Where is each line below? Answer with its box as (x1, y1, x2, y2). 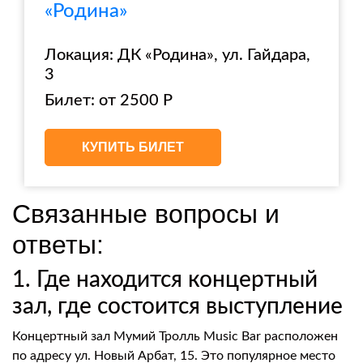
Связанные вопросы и (12, 199, 280, 228)
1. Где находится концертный (12, 268, 318, 291)
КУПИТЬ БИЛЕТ (82, 140, 184, 154)
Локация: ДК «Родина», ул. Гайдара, (45, 47, 310, 63)
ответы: (12, 230, 104, 259)
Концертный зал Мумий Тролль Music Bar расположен (12, 330, 338, 343)
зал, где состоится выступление (12, 295, 343, 318)
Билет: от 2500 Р (45, 92, 173, 109)
